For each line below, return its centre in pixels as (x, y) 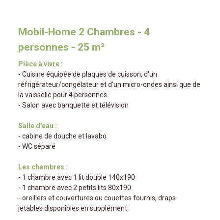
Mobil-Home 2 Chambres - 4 (84, 32)
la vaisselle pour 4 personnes (63, 95)
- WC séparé (37, 147)
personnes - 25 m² (62, 47)
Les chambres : (43, 167)
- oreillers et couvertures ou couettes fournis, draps (97, 198)
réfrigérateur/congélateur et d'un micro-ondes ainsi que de (110, 85)
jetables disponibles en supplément (73, 208)
